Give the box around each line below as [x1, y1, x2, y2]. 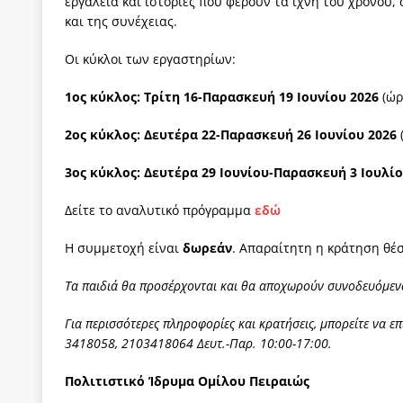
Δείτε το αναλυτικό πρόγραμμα [65, 201, 255, 219]
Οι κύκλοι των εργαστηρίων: [65, 49, 236, 67]
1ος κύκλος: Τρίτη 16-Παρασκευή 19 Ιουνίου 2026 [65, 87, 382, 105]
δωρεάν [183, 238, 232, 256]
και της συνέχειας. [65, 12, 177, 30]
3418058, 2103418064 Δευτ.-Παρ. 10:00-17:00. [65, 334, 332, 352]
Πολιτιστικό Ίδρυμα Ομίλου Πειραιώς [65, 372, 309, 390]
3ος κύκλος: [65, 163, 140, 181]
